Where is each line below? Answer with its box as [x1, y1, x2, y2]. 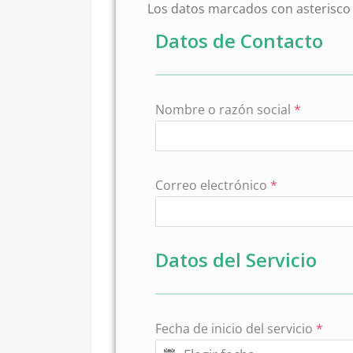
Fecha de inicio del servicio [155, 320, 316, 337]
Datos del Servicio [155, 247, 317, 273]
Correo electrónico [155, 176, 270, 194]
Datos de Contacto [155, 28, 323, 54]
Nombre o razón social [155, 101, 294, 118]
